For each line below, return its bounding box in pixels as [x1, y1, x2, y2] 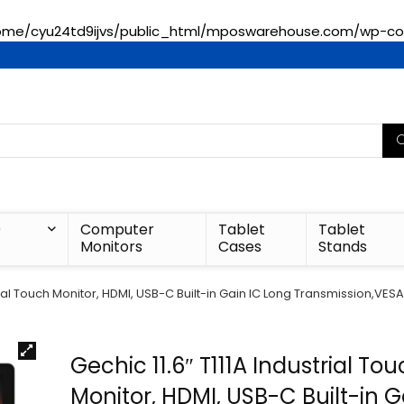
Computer [79, 219, 154, 240]
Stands [318, 236, 368, 257]
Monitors [79, 236, 142, 257]
